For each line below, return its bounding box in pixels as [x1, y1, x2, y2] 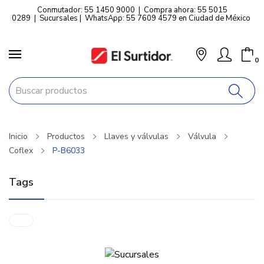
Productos [47, 131, 85, 142]
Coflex [9, 145, 33, 156]
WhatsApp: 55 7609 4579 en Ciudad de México [85, 13, 250, 24]
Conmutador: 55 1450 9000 [37, 5, 135, 15]
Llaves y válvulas [104, 131, 169, 142]
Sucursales [39, 13, 78, 24]
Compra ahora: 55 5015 [143, 5, 227, 15]
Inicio [9, 131, 28, 142]
